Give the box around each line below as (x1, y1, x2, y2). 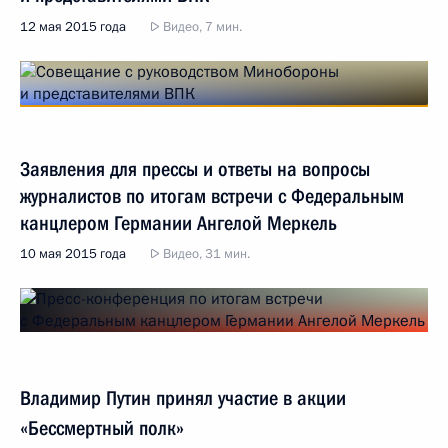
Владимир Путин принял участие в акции (20, 386, 346, 410)
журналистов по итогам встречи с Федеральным (20, 184, 404, 208)
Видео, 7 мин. (160, 18, 242, 36)
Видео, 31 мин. (160, 245, 250, 263)
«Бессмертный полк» (20, 416, 184, 440)
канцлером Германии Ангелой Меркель (20, 211, 337, 235)
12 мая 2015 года (20, 18, 126, 36)
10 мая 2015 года (20, 245, 126, 263)
